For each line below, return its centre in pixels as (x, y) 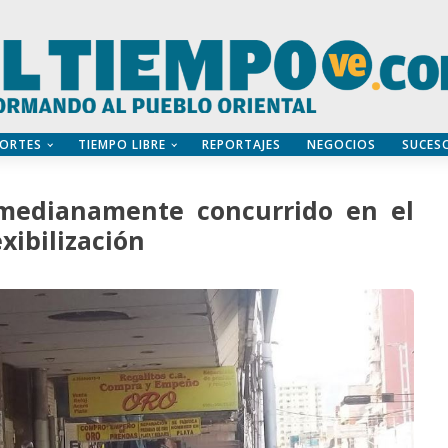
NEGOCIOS (341, 144)
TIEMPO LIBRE (121, 144)
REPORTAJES (241, 144)
